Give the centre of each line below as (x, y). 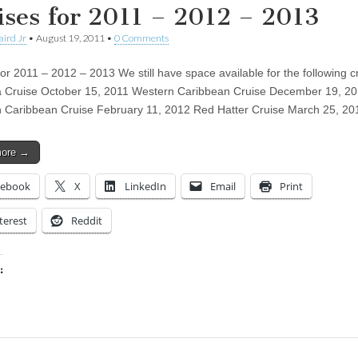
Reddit (87, 220)
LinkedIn (145, 186)
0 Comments (141, 38)
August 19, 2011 (70, 38)
